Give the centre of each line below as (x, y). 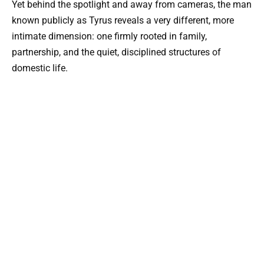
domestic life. (40, 68)
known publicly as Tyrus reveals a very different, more (123, 20)
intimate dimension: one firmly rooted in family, (109, 36)
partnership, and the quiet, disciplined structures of (116, 52)
